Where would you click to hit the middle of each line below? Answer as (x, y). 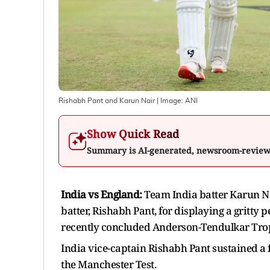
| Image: (170, 100)
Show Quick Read (133, 133)
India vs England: (102, 194)
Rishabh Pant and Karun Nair (107, 100)
